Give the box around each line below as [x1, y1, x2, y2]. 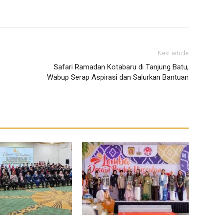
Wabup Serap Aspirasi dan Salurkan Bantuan [47, 72, 189, 82]
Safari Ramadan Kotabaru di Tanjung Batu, [54, 62, 189, 71]
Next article [158, 49, 189, 57]
